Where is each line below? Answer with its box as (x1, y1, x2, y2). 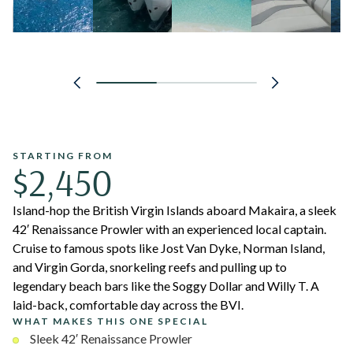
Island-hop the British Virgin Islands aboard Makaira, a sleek (13, 203, 336, 218)
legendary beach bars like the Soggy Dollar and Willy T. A (13, 278, 319, 294)
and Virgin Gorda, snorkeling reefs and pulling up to (13, 259, 287, 275)
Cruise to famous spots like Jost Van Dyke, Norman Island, (13, 240, 325, 256)
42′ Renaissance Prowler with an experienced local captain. (13, 221, 326, 237)
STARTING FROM (13, 150, 113, 162)
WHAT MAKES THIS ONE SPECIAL (13, 315, 208, 328)
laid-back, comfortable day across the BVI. (13, 297, 243, 313)
